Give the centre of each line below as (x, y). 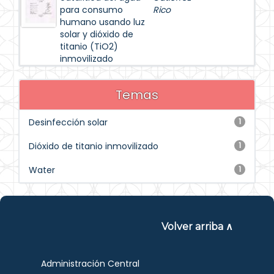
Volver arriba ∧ (197, 227)
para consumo (91, 10)
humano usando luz (102, 22)
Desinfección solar (68, 122)
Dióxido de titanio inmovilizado (94, 146)
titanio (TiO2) (89, 46)
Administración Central (91, 264)
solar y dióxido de (97, 34)
